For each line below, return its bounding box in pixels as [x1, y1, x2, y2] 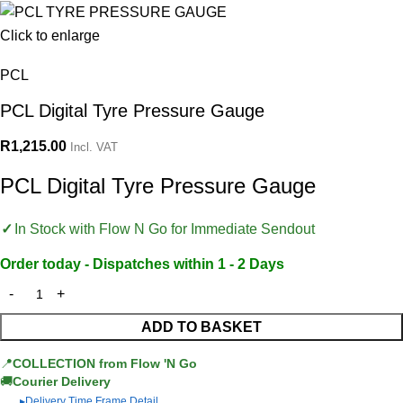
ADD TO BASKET [141, 318, 262, 335]
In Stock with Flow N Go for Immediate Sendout [13, 220, 315, 237]
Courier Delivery [13, 373, 111, 389]
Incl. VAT [70, 139, 118, 154]
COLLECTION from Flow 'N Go [13, 355, 197, 371]
